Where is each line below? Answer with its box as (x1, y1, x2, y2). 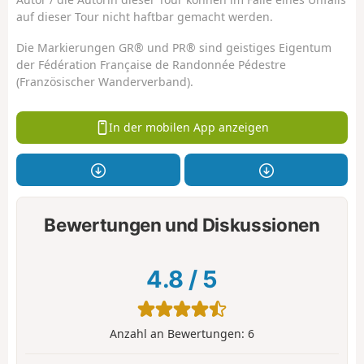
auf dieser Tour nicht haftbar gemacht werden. (16, 8, 273, 24)
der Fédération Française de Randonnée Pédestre (16, 57, 286, 73)
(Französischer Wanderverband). (16, 74, 193, 90)
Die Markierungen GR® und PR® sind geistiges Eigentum (16, 40, 331, 56)
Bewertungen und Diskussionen (44, 214, 320, 236)
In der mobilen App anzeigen (109, 119, 270, 136)
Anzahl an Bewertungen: (110, 325, 248, 341)
